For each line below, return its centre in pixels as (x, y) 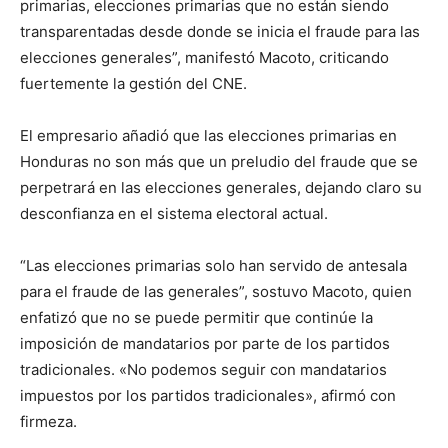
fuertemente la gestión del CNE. (133, 83)
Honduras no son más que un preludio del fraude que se (219, 161)
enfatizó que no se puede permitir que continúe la (196, 317)
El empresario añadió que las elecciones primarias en (208, 135)
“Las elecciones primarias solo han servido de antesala (213, 265)
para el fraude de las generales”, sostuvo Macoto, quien (216, 291)
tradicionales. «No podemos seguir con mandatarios (203, 369)
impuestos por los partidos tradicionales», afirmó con (208, 395)
